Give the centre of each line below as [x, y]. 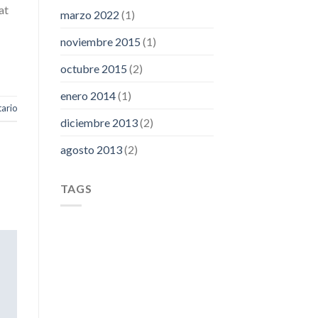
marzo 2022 [89, 14]
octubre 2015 [93, 68]
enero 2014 [88, 95]
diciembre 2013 [99, 122]
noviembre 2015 [100, 41]
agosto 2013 [91, 149]
